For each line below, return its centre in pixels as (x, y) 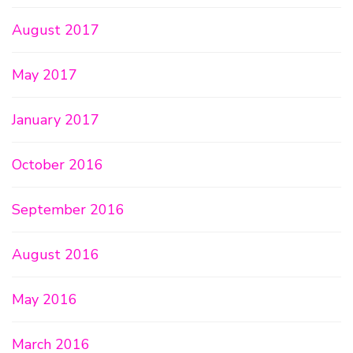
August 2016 (56, 255)
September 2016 (68, 210)
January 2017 (56, 120)
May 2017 (45, 75)
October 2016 (58, 165)
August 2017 (56, 30)
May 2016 (45, 299)
